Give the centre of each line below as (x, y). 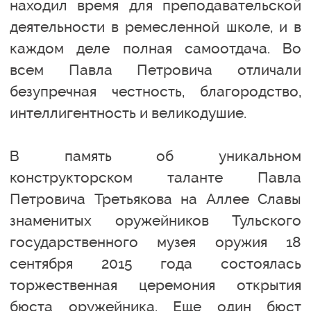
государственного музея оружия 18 (155, 242)
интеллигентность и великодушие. (128, 112)
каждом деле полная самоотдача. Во (155, 48)
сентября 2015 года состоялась (155, 263)
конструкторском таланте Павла (155, 177)
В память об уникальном (155, 155)
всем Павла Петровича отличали (155, 69)
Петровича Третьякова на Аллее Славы (155, 199)
